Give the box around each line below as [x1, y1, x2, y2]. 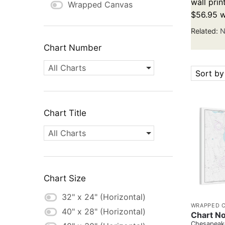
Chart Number [44, 43, 101, 53]
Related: [190, 27, 220, 35]
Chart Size [44, 173, 86, 184]
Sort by [195, 68, 224, 79]
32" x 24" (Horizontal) [62, 192, 146, 202]
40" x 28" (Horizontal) [62, 206, 146, 217]
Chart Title [44, 108, 86, 119]
